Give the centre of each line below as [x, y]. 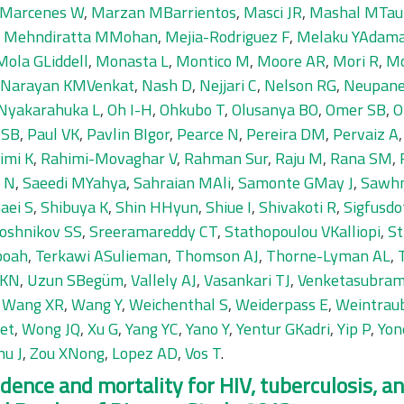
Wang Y [96, 304]
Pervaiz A [366, 134]
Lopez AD [145, 353]
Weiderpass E [282, 304]
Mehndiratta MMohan [81, 37]
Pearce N [208, 134]
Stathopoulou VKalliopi [303, 231]
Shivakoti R [298, 207]
